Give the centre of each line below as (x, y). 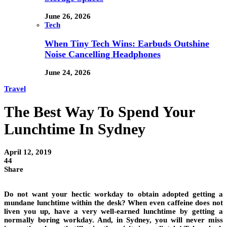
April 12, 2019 (28, 152)
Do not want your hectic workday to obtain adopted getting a (113, 194)
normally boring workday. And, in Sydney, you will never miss (113, 220)
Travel (15, 89)
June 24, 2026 (68, 73)
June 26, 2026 (68, 16)
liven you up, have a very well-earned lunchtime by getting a (113, 212)
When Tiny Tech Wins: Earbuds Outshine (127, 43)
